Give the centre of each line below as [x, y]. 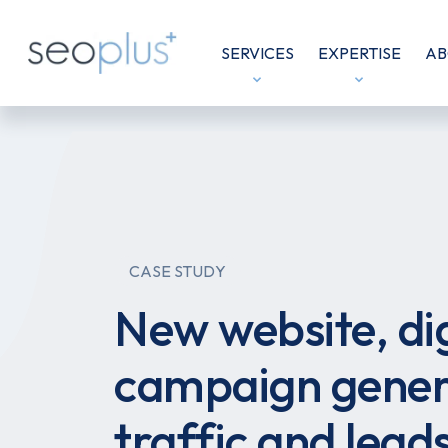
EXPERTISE [359, 53]
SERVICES [257, 53]
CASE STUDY [177, 271]
